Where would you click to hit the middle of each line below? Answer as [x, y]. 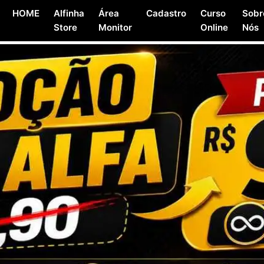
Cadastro [166, 13]
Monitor [115, 27]
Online [214, 27]
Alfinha [69, 13]
